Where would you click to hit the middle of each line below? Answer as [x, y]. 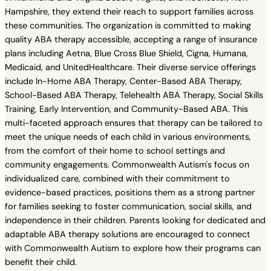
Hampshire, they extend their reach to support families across [129, 11]
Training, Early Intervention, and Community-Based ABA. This [126, 109]
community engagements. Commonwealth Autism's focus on [127, 165]
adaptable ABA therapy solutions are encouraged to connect [128, 234]
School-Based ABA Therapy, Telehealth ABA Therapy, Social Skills [134, 95]
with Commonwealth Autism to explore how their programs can [133, 248]
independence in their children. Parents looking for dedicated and [135, 220]
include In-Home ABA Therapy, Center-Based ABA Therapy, [123, 81]
